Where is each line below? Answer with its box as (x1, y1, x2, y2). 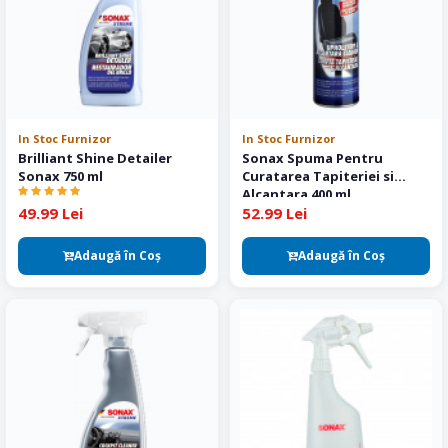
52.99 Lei (242, 203, 307, 223)
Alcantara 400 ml (242, 185, 351, 203)
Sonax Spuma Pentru (242, 149, 383, 167)
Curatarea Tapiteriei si (242, 167, 394, 185)
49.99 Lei (18, 203, 83, 223)
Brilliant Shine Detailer (18, 149, 172, 167)
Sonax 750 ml (18, 167, 103, 185)
